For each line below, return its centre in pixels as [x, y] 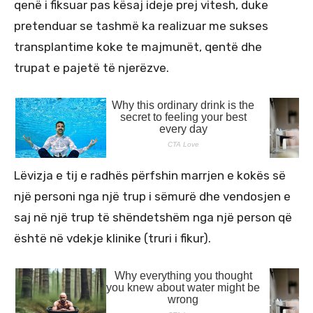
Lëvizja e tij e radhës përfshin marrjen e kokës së [150, 175]
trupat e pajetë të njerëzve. [92, 67]
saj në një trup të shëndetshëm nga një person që [153, 217]
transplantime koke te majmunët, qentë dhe [138, 46]
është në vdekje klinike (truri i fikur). [112, 238]
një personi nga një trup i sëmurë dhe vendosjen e [152, 196]
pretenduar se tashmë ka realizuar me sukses [141, 26]
